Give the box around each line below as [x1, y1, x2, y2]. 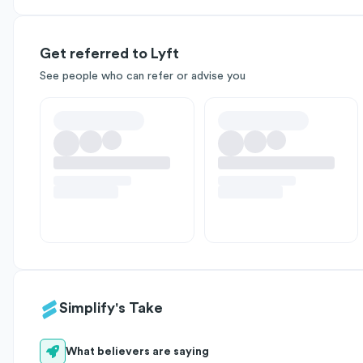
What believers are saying [66, 346, 209, 357]
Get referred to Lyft [40, 46, 179, 61]
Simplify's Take [59, 301, 163, 315]
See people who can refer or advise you [40, 70, 246, 82]
